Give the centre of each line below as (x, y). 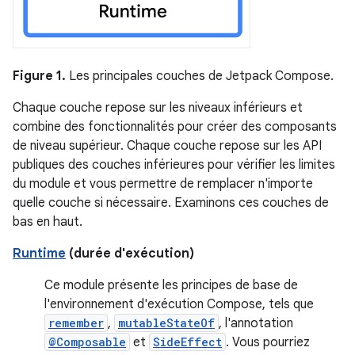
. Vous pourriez (268, 342)
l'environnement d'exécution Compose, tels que (179, 304)
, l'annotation (256, 323)
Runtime (39, 253)
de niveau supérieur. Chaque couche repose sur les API (167, 145)
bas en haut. (48, 221)
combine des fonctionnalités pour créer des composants (175, 126)
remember (76, 323)
